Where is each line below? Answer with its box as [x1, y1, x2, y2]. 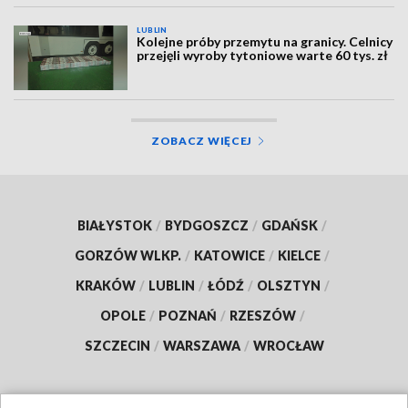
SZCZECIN [84, 337, 150, 353]
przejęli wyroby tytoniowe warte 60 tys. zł [137, 47, 389, 64]
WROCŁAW [252, 337, 324, 353]
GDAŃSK [261, 217, 318, 233]
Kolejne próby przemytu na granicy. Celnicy [137, 34, 393, 50]
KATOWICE [194, 247, 265, 263]
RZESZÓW [229, 307, 296, 323]
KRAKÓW [75, 277, 136, 293]
